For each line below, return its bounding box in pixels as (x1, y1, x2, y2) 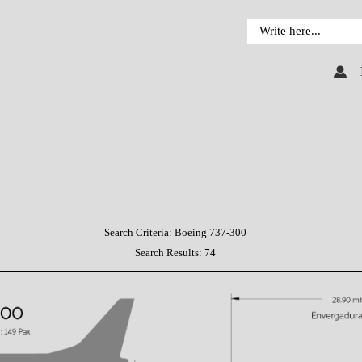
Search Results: (135, 246, 205, 259)
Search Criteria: (104, 226, 175, 238)
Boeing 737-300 (175, 226, 247, 238)
